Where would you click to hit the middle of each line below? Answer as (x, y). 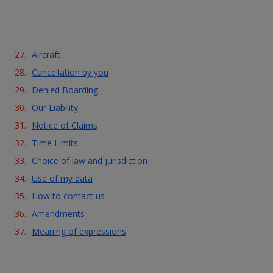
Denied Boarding (65, 90)
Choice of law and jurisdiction (89, 161)
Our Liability (55, 108)
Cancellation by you (70, 72)
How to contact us (68, 196)
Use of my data (62, 178)
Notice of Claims (64, 125)
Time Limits (55, 143)
